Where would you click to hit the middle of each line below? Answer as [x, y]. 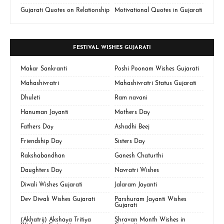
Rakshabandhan [43, 156]
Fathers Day [37, 127]
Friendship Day [41, 141]
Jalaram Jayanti [136, 185]
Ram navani [131, 98]
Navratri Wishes [137, 170]
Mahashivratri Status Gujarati [155, 83]
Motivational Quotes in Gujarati [158, 10]
